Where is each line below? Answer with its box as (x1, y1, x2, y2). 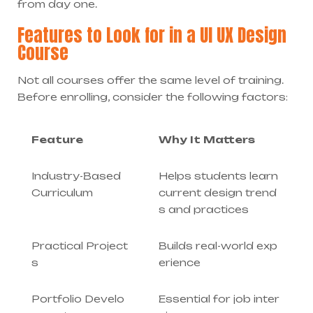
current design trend (158, 186, 277, 198)
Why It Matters (158, 133, 255, 145)
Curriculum (31, 186, 93, 198)
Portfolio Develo (31, 292, 124, 305)
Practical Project (31, 239, 128, 252)
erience (158, 256, 201, 268)
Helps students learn (158, 169, 278, 182)
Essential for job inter (158, 292, 279, 305)
